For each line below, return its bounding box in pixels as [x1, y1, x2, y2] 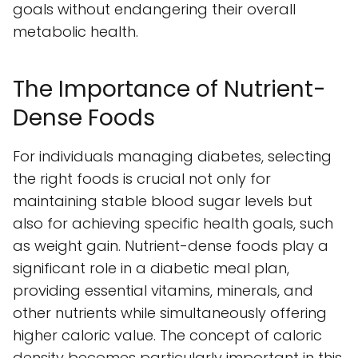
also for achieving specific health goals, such [13, 213, 333, 234]
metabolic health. [13, 22, 138, 42]
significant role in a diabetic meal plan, [13, 258, 289, 279]
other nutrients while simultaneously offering [13, 303, 327, 324]
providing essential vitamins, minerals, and [13, 280, 313, 301]
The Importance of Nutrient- [13, 74, 326, 105]
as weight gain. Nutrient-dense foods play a [13, 236, 328, 257]
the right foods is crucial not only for [13, 169, 271, 189]
